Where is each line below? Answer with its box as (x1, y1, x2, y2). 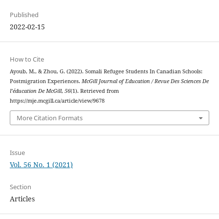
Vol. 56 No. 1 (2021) (9, 160, 73, 170)
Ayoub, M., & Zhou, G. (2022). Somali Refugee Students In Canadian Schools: (9, 67, 202, 75)
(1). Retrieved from (70, 87, 119, 94)
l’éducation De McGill (9, 87, 62, 94)
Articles (9, 194, 35, 204)
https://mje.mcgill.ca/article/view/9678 (9, 97, 105, 104)
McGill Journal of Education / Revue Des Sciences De (81, 77, 209, 85)
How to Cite (9, 54, 44, 64)
